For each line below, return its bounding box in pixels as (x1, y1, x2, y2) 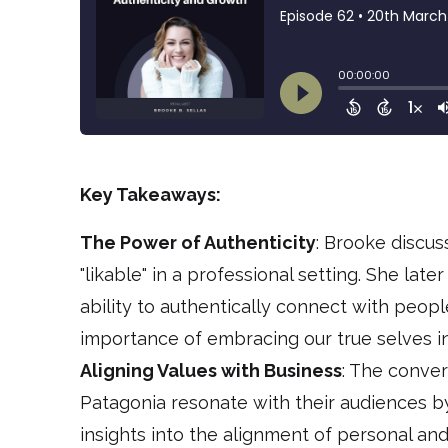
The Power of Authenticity (80, 232, 316, 254)
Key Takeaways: (80, 184, 221, 206)
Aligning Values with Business (80, 360, 342, 382)
